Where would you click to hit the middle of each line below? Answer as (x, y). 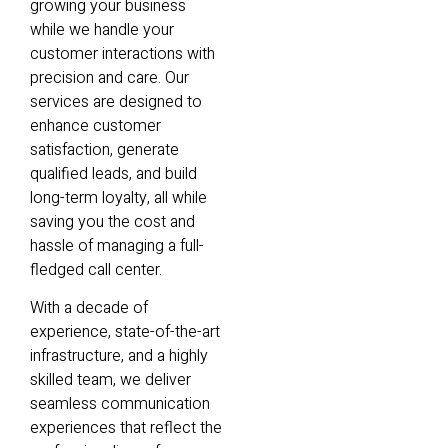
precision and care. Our (109, 78)
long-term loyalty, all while (118, 198)
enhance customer (95, 126)
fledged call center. (96, 270)
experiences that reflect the (126, 428)
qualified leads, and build (113, 174)
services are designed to (116, 102)
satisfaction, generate (104, 150)
